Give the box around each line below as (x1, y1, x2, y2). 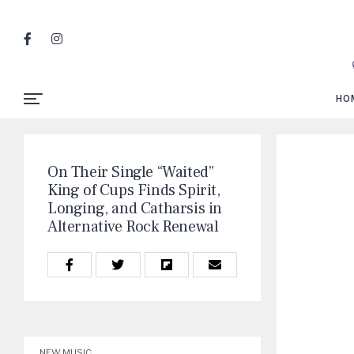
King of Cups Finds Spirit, (47, 180, 220, 201)
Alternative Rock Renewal (47, 217, 219, 237)
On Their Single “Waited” (47, 162, 214, 183)
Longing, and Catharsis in (47, 198, 223, 219)
